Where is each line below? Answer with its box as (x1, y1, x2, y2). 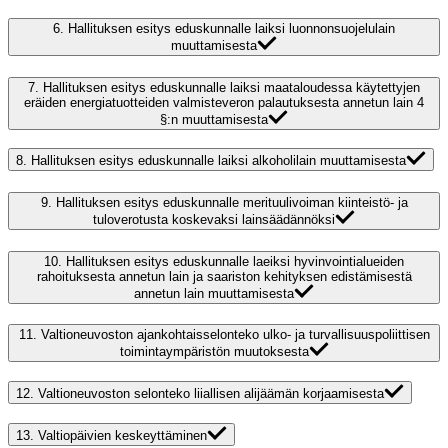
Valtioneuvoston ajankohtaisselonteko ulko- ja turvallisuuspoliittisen (40, 327, 430, 343)
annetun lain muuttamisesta (134, 285, 294, 301)
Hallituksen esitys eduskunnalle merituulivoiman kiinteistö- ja (55, 195, 408, 211)
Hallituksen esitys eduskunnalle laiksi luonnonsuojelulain (68, 20, 395, 36)
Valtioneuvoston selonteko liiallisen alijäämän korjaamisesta (38, 386, 384, 402)
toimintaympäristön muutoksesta (119, 344, 309, 360)
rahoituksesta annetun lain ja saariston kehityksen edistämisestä (36, 268, 412, 284)
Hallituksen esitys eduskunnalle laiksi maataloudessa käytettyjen (43, 79, 420, 95)
